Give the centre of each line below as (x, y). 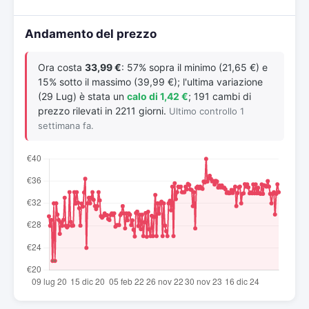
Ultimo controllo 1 (207, 111)
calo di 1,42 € (158, 96)
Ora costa (61, 67)
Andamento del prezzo (91, 34)
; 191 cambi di (220, 96)
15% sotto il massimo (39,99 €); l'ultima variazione (150, 82)
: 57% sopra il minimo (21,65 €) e (195, 67)
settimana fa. (66, 126)
